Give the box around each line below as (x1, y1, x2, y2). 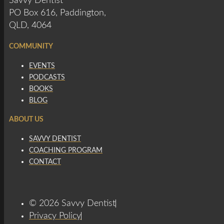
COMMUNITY (9, 42, 53, 50)
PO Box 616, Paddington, (9, 8, 106, 17)
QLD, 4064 (9, 20, 51, 30)
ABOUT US (9, 115, 43, 123)
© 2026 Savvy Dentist (29, 198, 115, 208)
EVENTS (29, 62, 55, 69)
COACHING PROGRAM (29, 146, 102, 154)
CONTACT (29, 158, 61, 165)
